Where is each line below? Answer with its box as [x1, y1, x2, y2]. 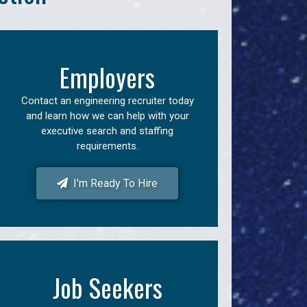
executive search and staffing [41, 125, 174, 137]
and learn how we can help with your [25, 110, 189, 122]
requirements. [76, 140, 138, 152]
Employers [60, 58, 156, 96]
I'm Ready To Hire [68, 177, 158, 190]
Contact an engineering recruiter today [21, 95, 194, 107]
